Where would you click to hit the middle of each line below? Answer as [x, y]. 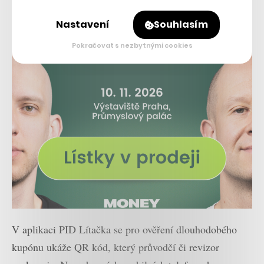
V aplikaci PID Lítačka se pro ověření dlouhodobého [124, 230]
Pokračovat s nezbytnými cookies [132, 45]
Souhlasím [181, 24]
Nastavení [83, 24]
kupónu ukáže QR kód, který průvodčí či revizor [115, 247]
